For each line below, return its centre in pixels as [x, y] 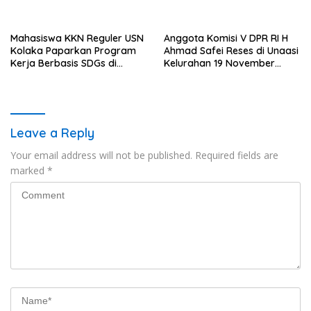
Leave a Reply [52, 133]
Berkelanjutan [196, 20]
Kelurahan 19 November [219, 64]
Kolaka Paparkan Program [73, 51]
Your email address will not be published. [101, 155]
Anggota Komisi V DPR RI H [226, 39]
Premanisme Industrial [63, 32]
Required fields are [237, 155]
